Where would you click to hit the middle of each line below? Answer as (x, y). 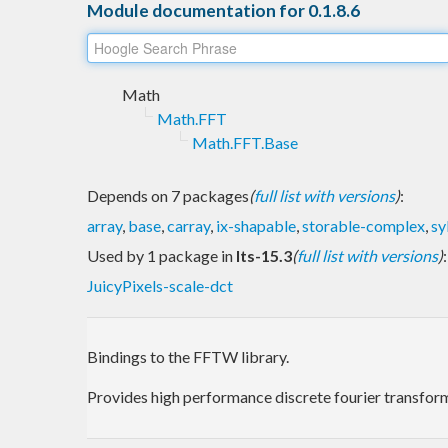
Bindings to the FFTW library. (188, 356)
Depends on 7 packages (168, 195)
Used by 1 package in (161, 255)
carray (188, 225)
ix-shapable (256, 225)
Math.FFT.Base (245, 142)
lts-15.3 (264, 255)
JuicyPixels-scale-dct (160, 285)
